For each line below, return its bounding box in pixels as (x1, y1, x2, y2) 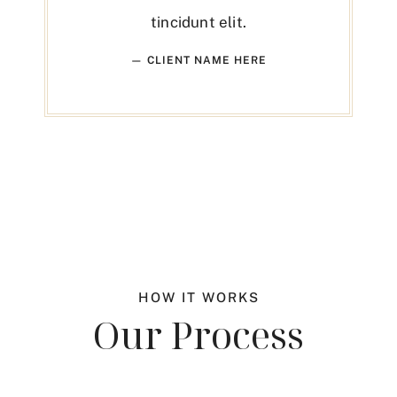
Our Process (93, 309, 304, 361)
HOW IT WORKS (137, 290, 260, 306)
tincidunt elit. (151, 13, 246, 32)
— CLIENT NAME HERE (130, 54, 267, 67)
